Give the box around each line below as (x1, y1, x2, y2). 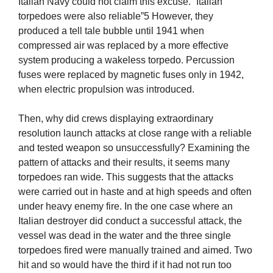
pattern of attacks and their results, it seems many (18, 157, 230, 168)
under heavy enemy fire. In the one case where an (18, 201, 233, 212)
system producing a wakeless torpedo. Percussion (18, 55, 235, 66)
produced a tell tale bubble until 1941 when (18, 26, 204, 37)
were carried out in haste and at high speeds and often (18, 186, 252, 197)
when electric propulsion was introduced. (18, 84, 194, 95)
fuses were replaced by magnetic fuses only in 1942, (18, 69, 244, 80)
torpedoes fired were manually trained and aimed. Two (18, 245, 252, 256)
